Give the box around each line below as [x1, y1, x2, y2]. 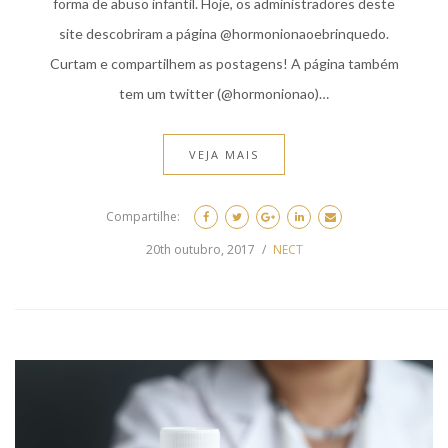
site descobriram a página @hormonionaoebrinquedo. [59, 25, 389, 43]
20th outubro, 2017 [145, 241, 255, 259]
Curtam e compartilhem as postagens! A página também [49, 55, 399, 73]
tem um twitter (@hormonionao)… [119, 85, 329, 103]
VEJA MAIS [189, 147, 259, 163]
